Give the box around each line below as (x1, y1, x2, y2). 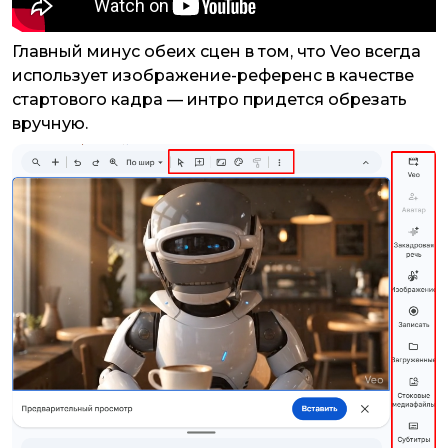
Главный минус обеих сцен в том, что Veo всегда (12, 42, 421, 62)
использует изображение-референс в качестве (12, 66, 414, 86)
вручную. (12, 114, 92, 134)
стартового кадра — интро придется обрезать (12, 90, 407, 110)
